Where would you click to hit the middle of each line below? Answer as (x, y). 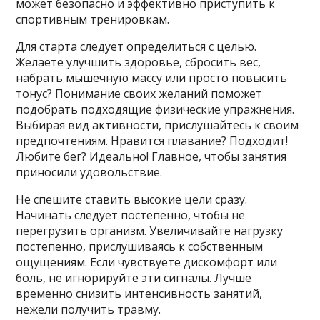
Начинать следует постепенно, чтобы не (131, 215)
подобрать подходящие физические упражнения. (155, 109)
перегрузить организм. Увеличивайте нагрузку (150, 230)
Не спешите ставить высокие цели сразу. (132, 199)
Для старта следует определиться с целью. (136, 46)
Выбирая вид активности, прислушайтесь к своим (157, 125)
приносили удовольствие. (89, 172)
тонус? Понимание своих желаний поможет (139, 93)
